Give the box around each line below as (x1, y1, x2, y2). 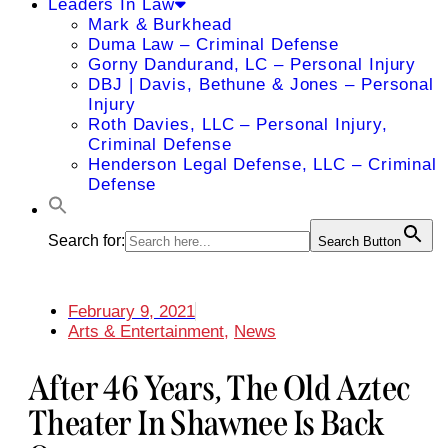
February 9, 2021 (68, 302, 195, 321)
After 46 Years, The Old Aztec (28, 367, 411, 410)
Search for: (48, 232, 125, 249)
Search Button (318, 234, 401, 249)
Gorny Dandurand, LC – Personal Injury (88, 55, 417, 74)
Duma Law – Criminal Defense (88, 35, 340, 54)
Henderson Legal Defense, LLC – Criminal (88, 155, 438, 174)
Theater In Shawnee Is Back (28, 402, 384, 445)
